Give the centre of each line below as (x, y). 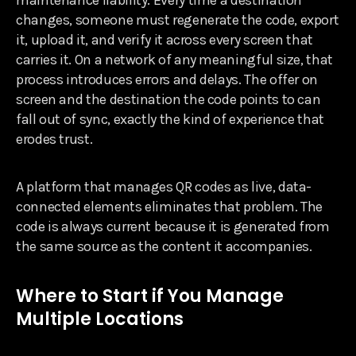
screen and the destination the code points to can (168, 99)
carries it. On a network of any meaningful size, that (174, 59)
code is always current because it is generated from (173, 226)
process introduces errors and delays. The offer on (167, 79)
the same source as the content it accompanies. (164, 246)
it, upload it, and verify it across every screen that (164, 39)
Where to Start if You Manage (150, 296)
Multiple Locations (100, 319)
